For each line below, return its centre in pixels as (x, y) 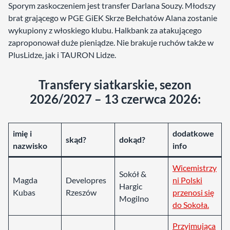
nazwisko (30, 146)
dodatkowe (193, 133)
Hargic (131, 186)
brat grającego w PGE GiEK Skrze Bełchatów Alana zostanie (113, 18)
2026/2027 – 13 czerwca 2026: (115, 99)
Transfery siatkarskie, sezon (115, 84)
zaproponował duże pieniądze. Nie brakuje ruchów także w (111, 42)
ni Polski (187, 180)
